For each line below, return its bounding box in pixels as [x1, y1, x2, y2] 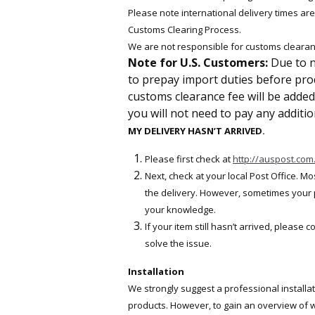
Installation [128, 265, 184, 278]
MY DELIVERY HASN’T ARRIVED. [128, 124, 265, 137]
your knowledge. [145, 203, 216, 216]
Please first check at [145, 153, 233, 165]
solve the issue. [145, 237, 212, 250]
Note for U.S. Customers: [128, 55, 271, 70]
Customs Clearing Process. [128, 23, 241, 36]
